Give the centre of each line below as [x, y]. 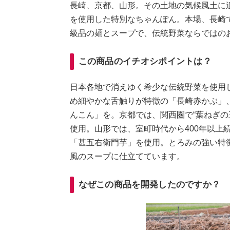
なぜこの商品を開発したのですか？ [149, 184]
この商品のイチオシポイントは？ [145, 61]
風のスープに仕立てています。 [127, 156]
